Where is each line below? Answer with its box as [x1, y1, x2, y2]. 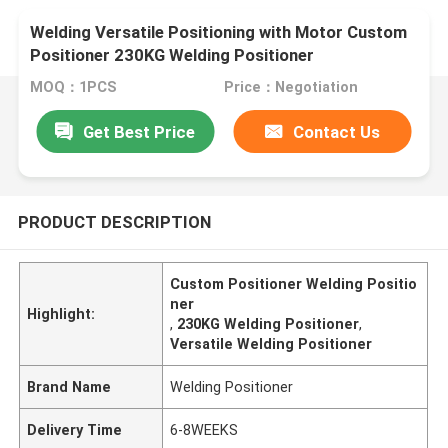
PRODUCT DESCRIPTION [17, 211, 211, 232]
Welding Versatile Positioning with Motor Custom [30, 22, 408, 43]
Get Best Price [83, 121, 196, 142]
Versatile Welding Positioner [170, 335, 373, 352]
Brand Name [27, 378, 112, 395]
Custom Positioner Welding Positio [170, 275, 418, 292]
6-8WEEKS [170, 421, 239, 438]
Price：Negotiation [223, 79, 358, 96]
